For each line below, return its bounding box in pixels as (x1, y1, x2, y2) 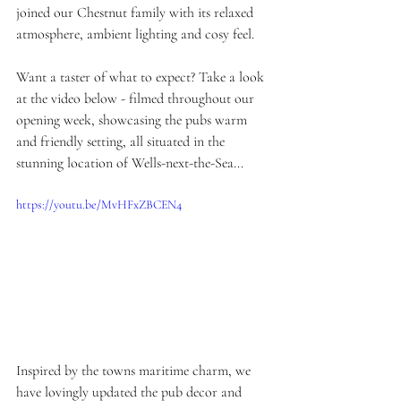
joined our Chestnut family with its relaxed (16, 4, 257, 21)
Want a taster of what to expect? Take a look (16, 68, 268, 86)
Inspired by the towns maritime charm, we (16, 361, 254, 380)
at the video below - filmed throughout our (16, 90, 258, 107)
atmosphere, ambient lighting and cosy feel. (16, 25, 254, 43)
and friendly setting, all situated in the (16, 132, 228, 150)
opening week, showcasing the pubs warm (16, 111, 251, 129)
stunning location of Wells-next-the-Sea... (16, 154, 243, 172)
